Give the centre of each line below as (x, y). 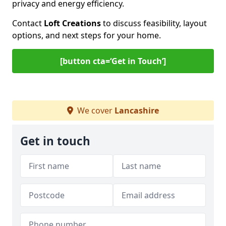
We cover (95, 110)
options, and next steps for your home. (87, 35)
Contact (28, 23)
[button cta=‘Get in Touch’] (113, 61)
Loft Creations (72, 23)
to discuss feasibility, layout (154, 23)
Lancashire (137, 110)
